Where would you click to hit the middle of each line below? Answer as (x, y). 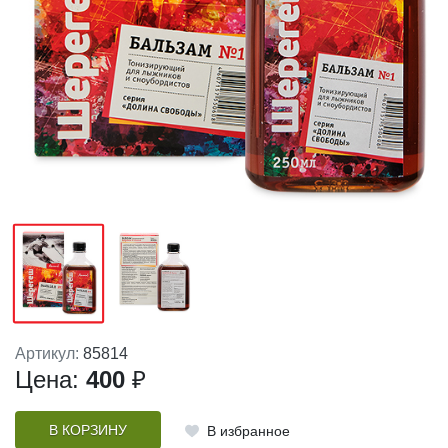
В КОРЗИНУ (87, 430)
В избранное (248, 431)
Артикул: (49, 354)
